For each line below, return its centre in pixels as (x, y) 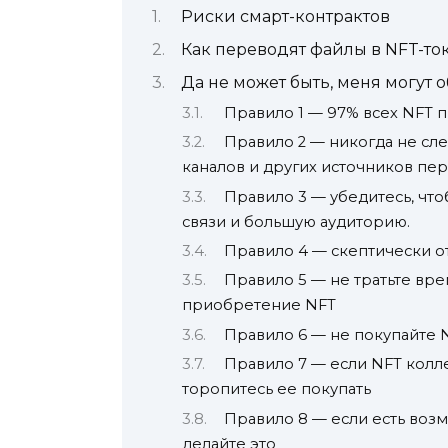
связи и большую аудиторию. (296, 221)
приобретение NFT (259, 305)
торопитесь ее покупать (276, 389)
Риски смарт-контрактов (285, 16)
